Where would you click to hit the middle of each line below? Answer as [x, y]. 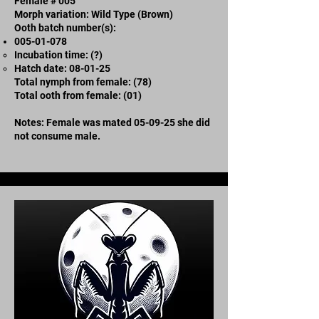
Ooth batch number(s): [65, 27]
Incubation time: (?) [58, 54]
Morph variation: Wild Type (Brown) [94, 14]
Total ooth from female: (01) [78, 95]
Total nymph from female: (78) [83, 82]
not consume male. [57, 136]
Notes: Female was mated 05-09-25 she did [112, 122]
